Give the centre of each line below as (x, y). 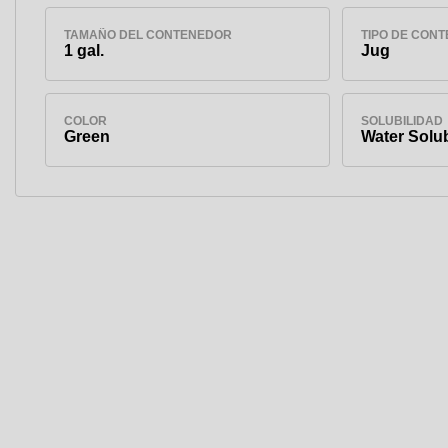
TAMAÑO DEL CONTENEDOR (147, 34)
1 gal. (83, 50)
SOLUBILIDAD (401, 120)
